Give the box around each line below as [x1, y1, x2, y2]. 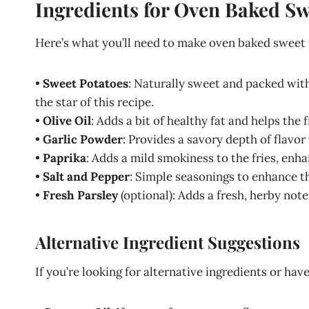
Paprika [43, 150, 86, 166]
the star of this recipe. [35, 94, 154, 110]
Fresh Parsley [43, 188, 118, 203]
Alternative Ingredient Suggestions [35, 231, 300, 253]
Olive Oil [43, 113, 91, 128]
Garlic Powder [43, 132, 123, 147]
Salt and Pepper [43, 169, 130, 184]
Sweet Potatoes [43, 76, 128, 91]
